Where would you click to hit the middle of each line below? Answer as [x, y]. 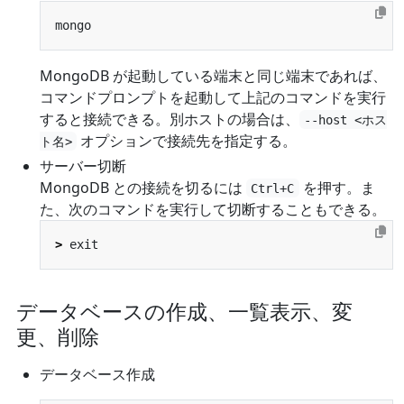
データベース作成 [97, 374]
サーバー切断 [83, 165]
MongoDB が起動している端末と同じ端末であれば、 [213, 75]
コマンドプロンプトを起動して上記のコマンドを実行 [213, 97]
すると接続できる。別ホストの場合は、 [170, 119]
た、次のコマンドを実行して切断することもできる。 [213, 209]
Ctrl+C [273, 188]
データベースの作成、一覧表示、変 [184, 311]
